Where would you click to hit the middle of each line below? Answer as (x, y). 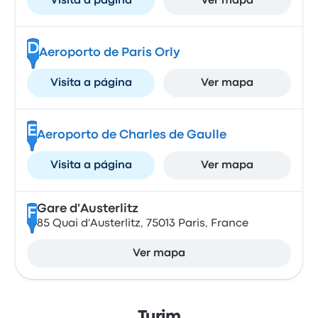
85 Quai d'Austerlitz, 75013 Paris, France (142, 224)
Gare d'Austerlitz (87, 209)
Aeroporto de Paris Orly (109, 53)
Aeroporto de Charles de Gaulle (131, 135)
